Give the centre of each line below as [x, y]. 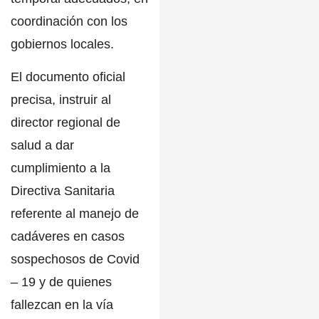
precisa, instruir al [61, 99]
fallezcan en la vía [62, 304]
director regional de [66, 122]
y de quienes [74, 282]
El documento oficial [68, 77]
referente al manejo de [75, 213]
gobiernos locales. [62, 44]
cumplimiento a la [61, 168]
